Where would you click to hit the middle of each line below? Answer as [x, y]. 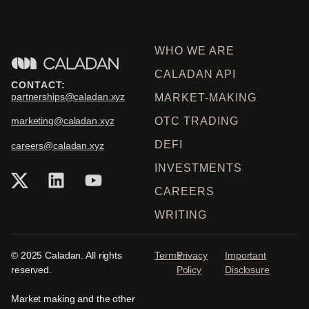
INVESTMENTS [198, 168]
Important [246, 255]
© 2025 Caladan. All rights [67, 255]
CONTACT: [38, 85]
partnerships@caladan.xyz [68, 97]
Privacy [192, 255]
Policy [189, 270]
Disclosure [247, 270]
